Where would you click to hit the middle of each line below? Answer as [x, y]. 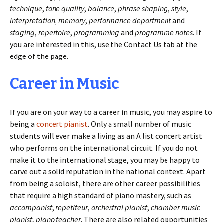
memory [72, 20]
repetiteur [72, 207]
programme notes [164, 32]
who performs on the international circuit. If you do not [104, 148]
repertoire [54, 32]
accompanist [31, 207]
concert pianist [62, 124]
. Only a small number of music [139, 124]
